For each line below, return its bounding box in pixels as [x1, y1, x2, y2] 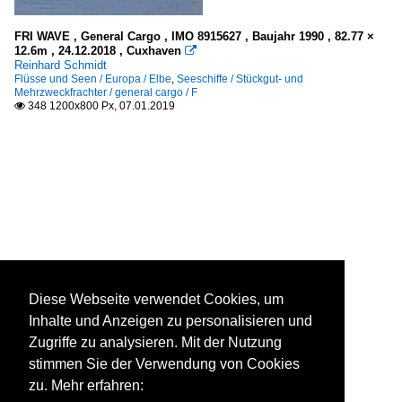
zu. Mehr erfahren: [29, 378, 144, 394]
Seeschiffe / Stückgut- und [177, 72, 303, 85]
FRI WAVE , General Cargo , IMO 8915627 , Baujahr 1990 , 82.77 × [14, 29, 374, 43]
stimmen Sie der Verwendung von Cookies [29, 356, 300, 372]
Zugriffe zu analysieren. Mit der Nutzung [29, 335, 282, 351]
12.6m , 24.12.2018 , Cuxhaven [14, 43, 181, 57]
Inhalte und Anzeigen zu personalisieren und [29, 313, 312, 329]
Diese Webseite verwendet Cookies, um [29, 292, 284, 308]
